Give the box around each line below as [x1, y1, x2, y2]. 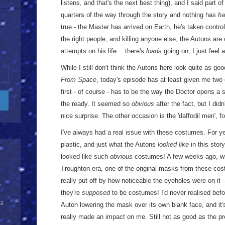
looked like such [61, 153, 110, 160]
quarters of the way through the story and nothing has [61, 11, 218, 19]
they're [61, 189, 82, 196]
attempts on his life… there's [61, 47, 146, 55]
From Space [61, 76, 96, 83]
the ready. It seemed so [61, 100, 132, 107]
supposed [82, 189, 110, 196]
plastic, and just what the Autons [61, 141, 158, 148]
